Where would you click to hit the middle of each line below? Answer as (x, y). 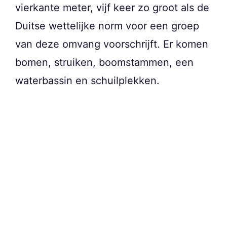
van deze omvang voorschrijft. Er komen (112, 44)
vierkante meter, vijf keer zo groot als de (112, 7)
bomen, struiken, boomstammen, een (104, 62)
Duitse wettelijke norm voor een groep (107, 26)
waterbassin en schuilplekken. (87, 80)
